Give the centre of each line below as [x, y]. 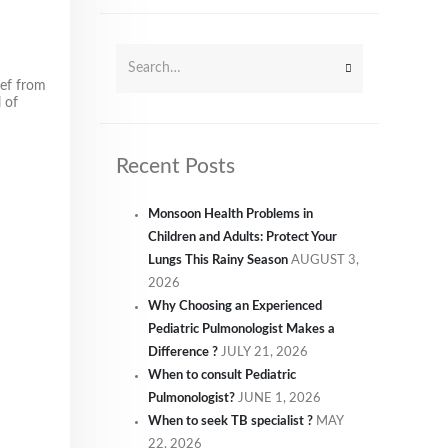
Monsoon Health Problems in [230, 214]
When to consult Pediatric [222, 375]
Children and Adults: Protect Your [242, 237]
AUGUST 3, [325, 260]
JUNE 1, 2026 [279, 398]
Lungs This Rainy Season [218, 260]
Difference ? [183, 352]
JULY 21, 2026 [264, 352]
